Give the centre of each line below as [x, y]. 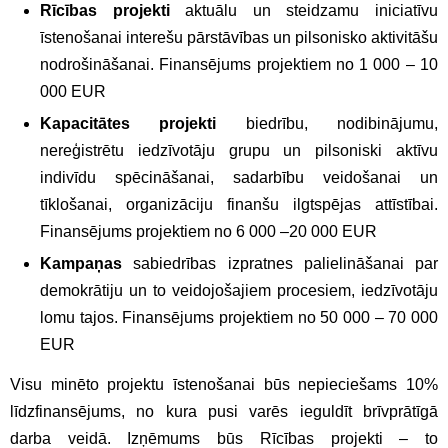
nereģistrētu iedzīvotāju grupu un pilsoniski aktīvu [239, 150]
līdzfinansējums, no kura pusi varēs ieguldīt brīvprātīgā [224, 411]
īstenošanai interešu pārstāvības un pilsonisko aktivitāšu [239, 37]
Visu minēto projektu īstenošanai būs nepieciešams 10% [224, 384]
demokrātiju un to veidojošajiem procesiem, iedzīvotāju [239, 290]
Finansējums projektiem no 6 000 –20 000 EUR [208, 231]
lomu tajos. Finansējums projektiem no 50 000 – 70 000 [239, 317]
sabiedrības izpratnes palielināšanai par [280, 263]
